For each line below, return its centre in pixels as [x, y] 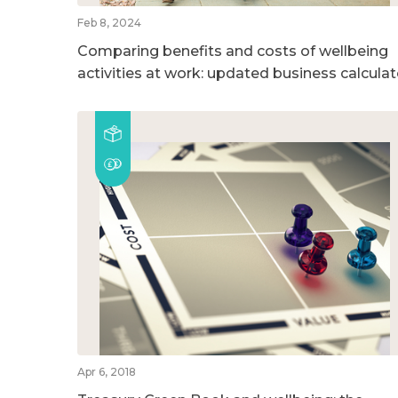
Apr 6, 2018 [107, 371]
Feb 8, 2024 [109, 22]
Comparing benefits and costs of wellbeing [233, 51]
